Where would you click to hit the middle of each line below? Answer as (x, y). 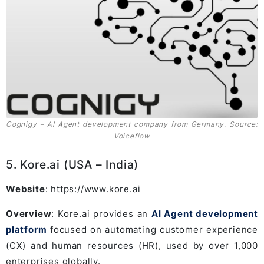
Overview (29, 214)
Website (26, 189)
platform (27, 230)
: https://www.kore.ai (93, 189)
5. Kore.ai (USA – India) (72, 165)
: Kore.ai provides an (101, 214)
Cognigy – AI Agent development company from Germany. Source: (132, 124)
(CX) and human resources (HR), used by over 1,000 (132, 246)
